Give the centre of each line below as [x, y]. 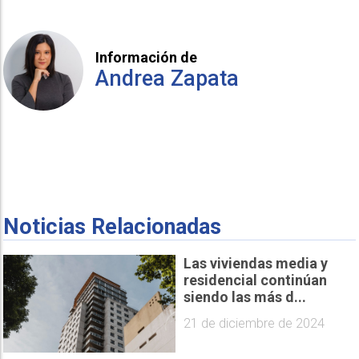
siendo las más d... [245, 297]
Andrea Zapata [167, 79]
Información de [147, 58]
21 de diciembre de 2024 [254, 324]
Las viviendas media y [256, 264]
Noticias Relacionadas [113, 226]
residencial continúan [255, 280]
